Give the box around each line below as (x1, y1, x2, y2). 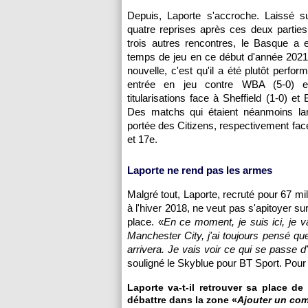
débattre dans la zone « (127, 294, 237, 305)
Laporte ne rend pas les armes (127, 164, 272, 176)
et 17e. (127, 133, 157, 145)
